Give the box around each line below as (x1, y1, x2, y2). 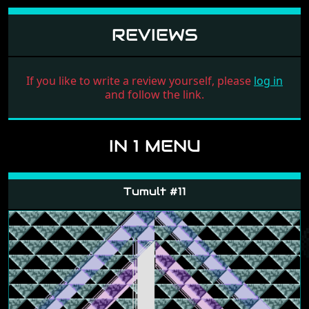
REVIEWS (111, 23, 198, 46)
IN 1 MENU (108, 134, 201, 157)
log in (254, 72, 283, 88)
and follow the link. (105, 86, 204, 102)
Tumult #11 (123, 183, 186, 199)
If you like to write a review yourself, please (26, 72, 254, 88)
